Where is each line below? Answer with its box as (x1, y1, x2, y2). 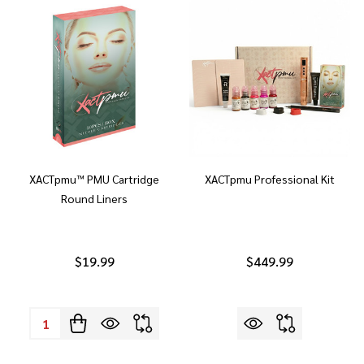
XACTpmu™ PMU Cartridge (29, 171, 159, 186)
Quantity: (31, 310, 82, 327)
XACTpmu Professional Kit (205, 171, 335, 186)
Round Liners (61, 191, 128, 206)
